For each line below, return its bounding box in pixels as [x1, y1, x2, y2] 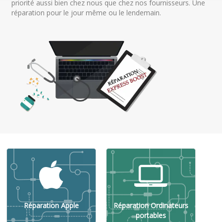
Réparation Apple [23, 200, 79, 210]
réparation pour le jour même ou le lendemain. [11, 7, 161, 17]
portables [135, 210, 166, 220]
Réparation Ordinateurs [113, 200, 188, 210]
